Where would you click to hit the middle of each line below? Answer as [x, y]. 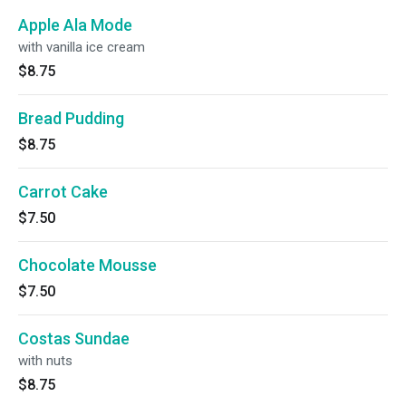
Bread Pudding [71, 118]
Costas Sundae [74, 338]
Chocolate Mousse [87, 265]
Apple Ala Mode [75, 25]
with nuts [45, 361]
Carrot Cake [63, 192]
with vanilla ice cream [82, 47]
